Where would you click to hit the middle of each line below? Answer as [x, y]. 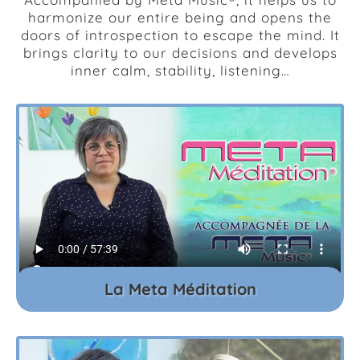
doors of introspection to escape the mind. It [180, 35]
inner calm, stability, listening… [180, 70]
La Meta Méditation [180, 289]
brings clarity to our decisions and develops [180, 53]
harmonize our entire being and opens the [180, 17]
